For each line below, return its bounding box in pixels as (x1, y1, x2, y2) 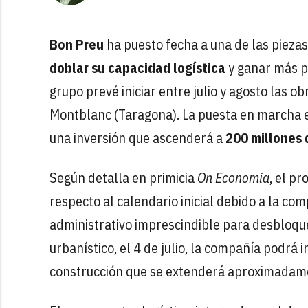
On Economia (197, 168, 269, 188)
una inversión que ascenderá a (49, 129, 225, 148)
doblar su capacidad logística (49, 58, 225, 78)
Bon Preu (49, 35, 104, 54)
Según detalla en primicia (49, 168, 197, 188)
